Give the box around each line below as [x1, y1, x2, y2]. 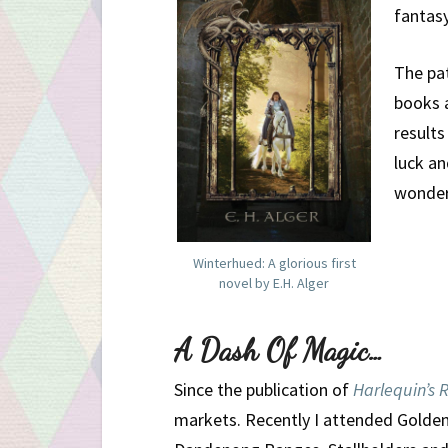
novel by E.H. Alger [219, 274, 329, 293]
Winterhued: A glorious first [192, 254, 356, 273]
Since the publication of [174, 377, 353, 401]
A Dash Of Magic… [174, 331, 384, 368]
